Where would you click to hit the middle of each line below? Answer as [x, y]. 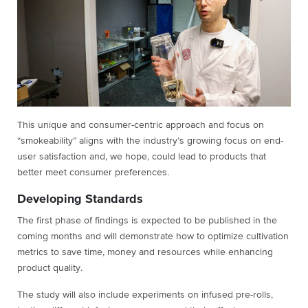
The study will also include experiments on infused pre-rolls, [145, 295]
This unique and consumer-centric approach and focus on [141, 125]
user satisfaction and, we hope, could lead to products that [142, 156]
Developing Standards [82, 199]
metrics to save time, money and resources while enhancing [145, 252]
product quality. [51, 268]
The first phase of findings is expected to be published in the [147, 220]
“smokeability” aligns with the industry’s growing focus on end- [150, 141]
